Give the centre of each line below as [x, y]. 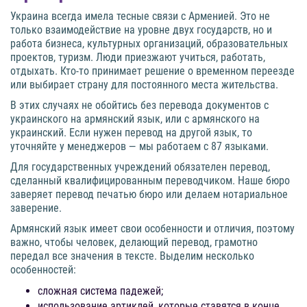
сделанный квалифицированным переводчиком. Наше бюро [150, 181]
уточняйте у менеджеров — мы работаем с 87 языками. [139, 147]
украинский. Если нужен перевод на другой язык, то [131, 133]
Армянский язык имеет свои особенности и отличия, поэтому [152, 229]
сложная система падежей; [100, 291]
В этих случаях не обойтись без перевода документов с [139, 106]
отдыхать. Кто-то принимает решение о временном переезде [152, 71]
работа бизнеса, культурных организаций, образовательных [149, 44]
